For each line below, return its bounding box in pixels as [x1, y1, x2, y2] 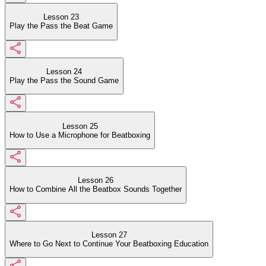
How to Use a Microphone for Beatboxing [9, 130, 150, 140]
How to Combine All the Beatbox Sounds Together [9, 185, 182, 194]
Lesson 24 [46, 66, 82, 76]
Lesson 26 [78, 176, 113, 185]
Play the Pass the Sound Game [9, 75, 119, 85]
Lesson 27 [91, 230, 127, 239]
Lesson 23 [43, 12, 79, 22]
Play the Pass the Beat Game [9, 21, 113, 31]
